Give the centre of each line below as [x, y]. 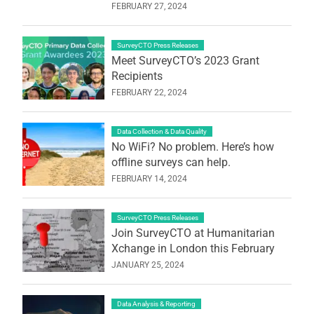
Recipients [137, 76]
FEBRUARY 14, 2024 [149, 178]
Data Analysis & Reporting [156, 303]
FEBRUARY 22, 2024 [149, 92]
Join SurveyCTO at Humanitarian [193, 233]
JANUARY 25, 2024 [148, 265]
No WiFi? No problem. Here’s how [192, 146]
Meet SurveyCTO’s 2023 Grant [185, 60]
